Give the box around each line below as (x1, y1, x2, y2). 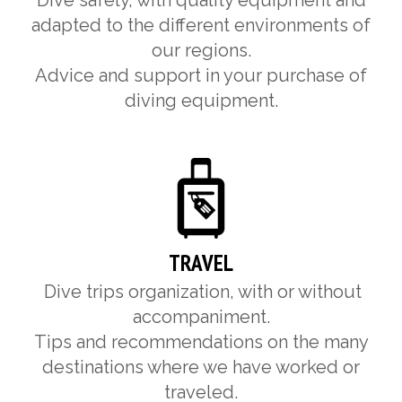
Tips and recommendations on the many (33, 331, 369, 354)
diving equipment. (124, 90, 278, 112)
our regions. (151, 39, 251, 62)
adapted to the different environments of (31, 14, 371, 37)
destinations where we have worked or (42, 356, 360, 379)
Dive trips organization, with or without (44, 281, 362, 303)
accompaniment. (132, 306, 270, 328)
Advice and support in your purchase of (35, 65, 367, 87)
